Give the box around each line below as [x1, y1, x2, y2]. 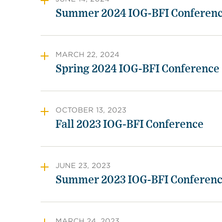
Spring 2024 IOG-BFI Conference [55, 63, 220, 74]
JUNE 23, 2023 [55, 162, 111, 169]
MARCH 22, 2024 [55, 51, 119, 58]
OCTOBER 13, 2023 [55, 106, 126, 114]
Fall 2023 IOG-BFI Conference [55, 119, 204, 130]
